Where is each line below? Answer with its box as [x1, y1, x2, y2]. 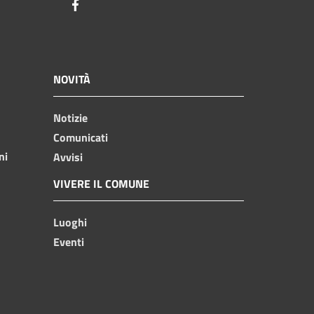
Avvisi [53, 148, 83, 165]
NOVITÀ [53, 70, 90, 88]
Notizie [53, 109, 88, 126]
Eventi [53, 233, 84, 250]
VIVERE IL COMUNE [53, 175, 149, 192]
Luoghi [53, 213, 87, 231]
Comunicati [53, 128, 108, 146]
